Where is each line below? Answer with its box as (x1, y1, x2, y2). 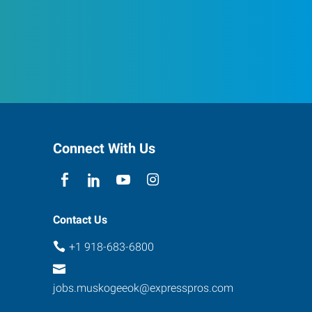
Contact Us (53, 213, 107, 226)
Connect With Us (53, 140, 155, 157)
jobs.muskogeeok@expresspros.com (53, 281, 233, 295)
